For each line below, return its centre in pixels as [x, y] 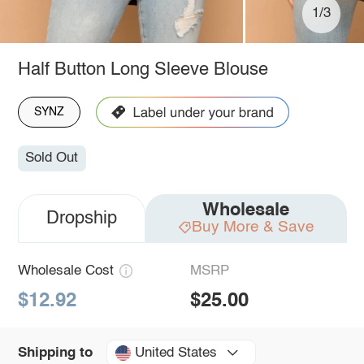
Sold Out [52, 158]
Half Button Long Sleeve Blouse [143, 69]
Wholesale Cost [65, 271]
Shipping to [55, 353]
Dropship [81, 219]
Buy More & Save [253, 227]
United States [175, 353]
